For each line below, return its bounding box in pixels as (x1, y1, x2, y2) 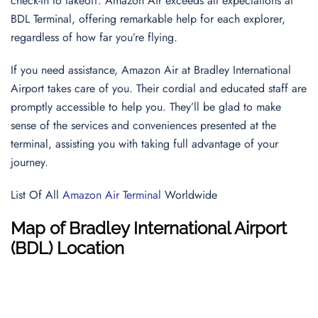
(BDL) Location (11, 238, 124, 258)
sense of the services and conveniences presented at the (11, 117, 276, 133)
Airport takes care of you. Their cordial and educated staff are (11, 80, 307, 97)
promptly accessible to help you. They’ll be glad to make (11, 99, 281, 115)
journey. (11, 154, 48, 170)
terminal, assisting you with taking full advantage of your (11, 136, 278, 152)
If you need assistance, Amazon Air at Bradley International (11, 62, 291, 78)
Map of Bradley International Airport (11, 218, 287, 238)
